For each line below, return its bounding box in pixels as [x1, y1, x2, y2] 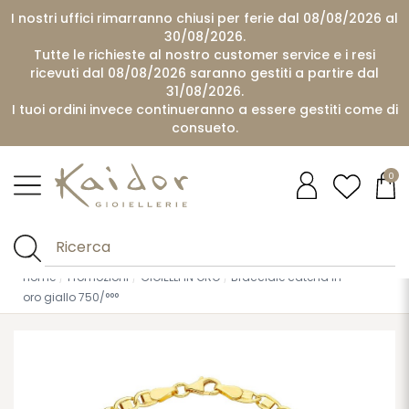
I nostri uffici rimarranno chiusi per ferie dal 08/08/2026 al [11, 9, 398, 27]
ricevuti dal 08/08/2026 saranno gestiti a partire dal [30, 64, 379, 82]
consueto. [171, 119, 238, 137]
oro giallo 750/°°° [23, 288, 119, 305]
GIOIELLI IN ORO [140, 268, 220, 285]
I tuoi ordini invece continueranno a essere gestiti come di [11, 100, 398, 119]
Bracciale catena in [231, 268, 342, 285]
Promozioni [67, 268, 129, 285]
